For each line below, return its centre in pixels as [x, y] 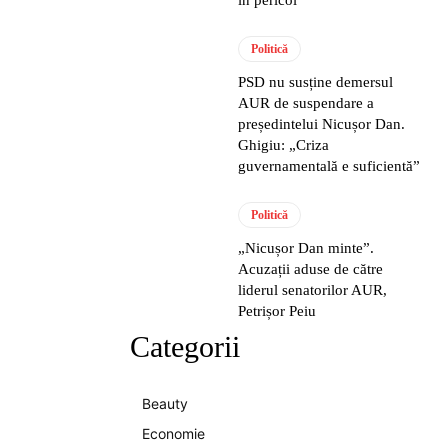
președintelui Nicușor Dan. [322, 123]
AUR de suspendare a [306, 102]
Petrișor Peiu [277, 310]
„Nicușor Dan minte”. [306, 247]
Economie [173, 433]
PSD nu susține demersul [316, 81]
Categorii [185, 346]
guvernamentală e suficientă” [329, 165]
